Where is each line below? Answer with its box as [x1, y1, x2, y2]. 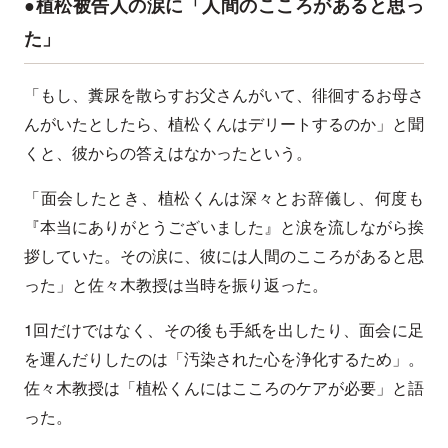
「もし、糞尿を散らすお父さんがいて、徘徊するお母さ [24, 83, 424, 107]
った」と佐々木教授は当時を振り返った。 [24, 273, 328, 297]
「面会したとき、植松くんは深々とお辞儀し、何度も [24, 186, 424, 210]
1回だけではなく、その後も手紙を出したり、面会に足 [24, 318, 424, 342]
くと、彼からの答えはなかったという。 [24, 141, 312, 165]
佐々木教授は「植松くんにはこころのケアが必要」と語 [24, 376, 424, 400]
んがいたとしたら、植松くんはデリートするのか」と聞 [24, 112, 424, 136]
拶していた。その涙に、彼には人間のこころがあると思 [24, 244, 424, 268]
